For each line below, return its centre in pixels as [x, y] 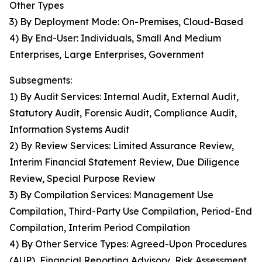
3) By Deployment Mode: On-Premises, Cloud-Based [126, 22]
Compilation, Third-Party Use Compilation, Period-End [131, 211]
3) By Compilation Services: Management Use [111, 195]
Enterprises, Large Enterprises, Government [107, 55]
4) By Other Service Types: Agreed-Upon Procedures [128, 244]
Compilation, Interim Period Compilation [100, 228]
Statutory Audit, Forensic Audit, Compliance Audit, [123, 113]
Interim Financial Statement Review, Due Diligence [125, 162]
